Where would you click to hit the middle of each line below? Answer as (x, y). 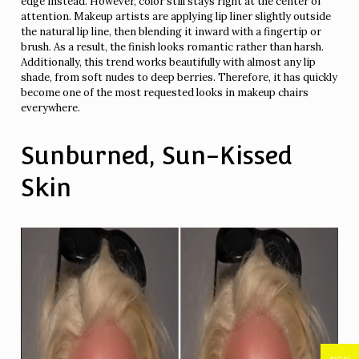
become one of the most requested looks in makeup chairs (165, 92)
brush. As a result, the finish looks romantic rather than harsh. (173, 46)
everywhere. (51, 107)
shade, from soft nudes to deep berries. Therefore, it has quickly (179, 77)
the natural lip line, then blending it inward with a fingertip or (171, 31)
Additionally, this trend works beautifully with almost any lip (169, 62)
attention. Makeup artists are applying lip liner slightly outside (176, 16)
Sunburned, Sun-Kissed (157, 155)
